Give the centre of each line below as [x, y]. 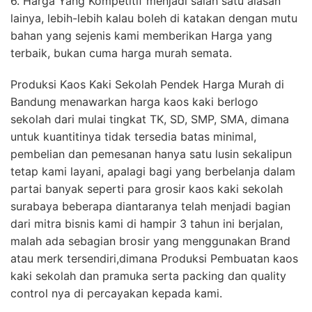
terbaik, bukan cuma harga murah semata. [121, 53]
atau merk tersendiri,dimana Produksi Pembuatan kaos [154, 258]
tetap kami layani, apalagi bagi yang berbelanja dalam [153, 171]
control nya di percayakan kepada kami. [116, 293]
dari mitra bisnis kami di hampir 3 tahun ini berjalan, [147, 223]
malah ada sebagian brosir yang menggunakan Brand [150, 241]
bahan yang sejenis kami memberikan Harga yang [141, 35]
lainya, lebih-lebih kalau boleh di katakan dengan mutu [154, 18]
